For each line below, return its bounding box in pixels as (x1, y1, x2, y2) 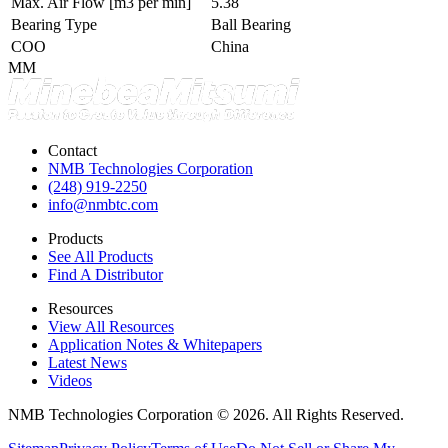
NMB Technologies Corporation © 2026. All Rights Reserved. (8, 405, 404, 423)
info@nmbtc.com (48, 195, 158, 213)
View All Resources (48, 317, 174, 335)
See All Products (48, 247, 153, 265)
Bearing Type (11, 15, 97, 33)
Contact (48, 141, 97, 159)
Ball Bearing (211, 15, 291, 33)
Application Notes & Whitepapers (48, 335, 262, 353)
